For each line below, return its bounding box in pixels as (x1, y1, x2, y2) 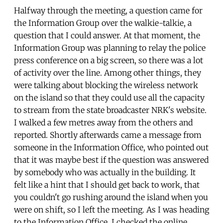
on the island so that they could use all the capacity (14, 92, 205, 103)
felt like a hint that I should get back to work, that (14, 179, 200, 190)
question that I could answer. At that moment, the (14, 30, 200, 40)
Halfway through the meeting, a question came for (14, 5, 203, 15)
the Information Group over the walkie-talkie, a (14, 17, 192, 28)
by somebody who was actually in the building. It (14, 167, 196, 177)
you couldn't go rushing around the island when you (14, 192, 208, 202)
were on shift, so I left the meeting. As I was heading (14, 204, 209, 215)
